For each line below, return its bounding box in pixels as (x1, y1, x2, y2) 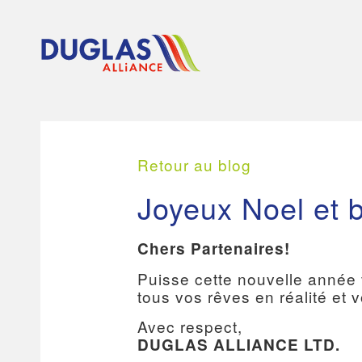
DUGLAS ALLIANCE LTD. (137, 334, 340, 356)
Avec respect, (137, 315, 242, 337)
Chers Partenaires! (137, 238, 290, 259)
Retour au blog (137, 154, 251, 175)
